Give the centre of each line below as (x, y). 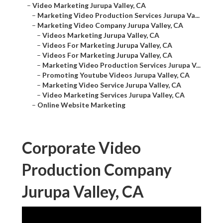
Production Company (97, 170)
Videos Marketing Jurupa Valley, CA (101, 35)
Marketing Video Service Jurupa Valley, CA (112, 85)
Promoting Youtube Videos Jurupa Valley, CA (116, 75)
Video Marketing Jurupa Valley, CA (89, 5)
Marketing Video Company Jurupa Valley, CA (110, 25)
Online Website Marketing (81, 105)
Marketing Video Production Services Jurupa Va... (118, 15)
